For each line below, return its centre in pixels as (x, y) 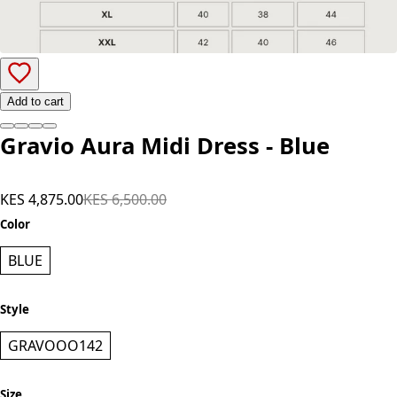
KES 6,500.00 (125, 238)
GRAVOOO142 (55, 385)
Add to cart (35, 140)
